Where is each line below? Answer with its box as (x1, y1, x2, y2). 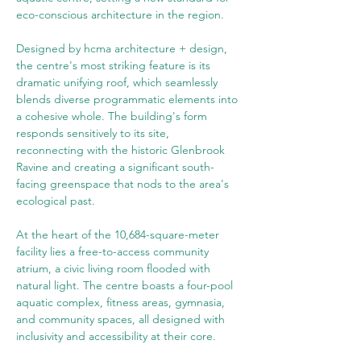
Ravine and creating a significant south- (16, 160, 214, 174)
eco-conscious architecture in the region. (16, 7, 224, 22)
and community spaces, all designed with (16, 312, 228, 326)
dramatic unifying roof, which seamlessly (16, 75, 221, 89)
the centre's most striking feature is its (16, 58, 214, 73)
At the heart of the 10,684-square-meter (16, 227, 222, 242)
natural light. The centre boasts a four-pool (16, 278, 236, 293)
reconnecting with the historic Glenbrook (16, 143, 228, 157)
